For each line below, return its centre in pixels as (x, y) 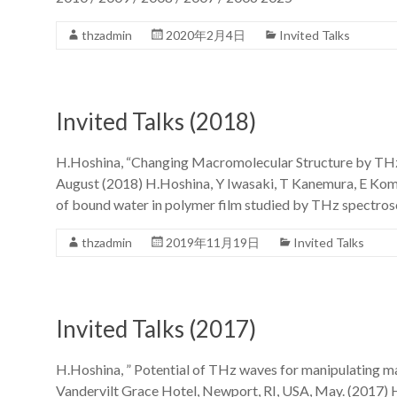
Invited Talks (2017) (156, 328)
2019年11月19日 (213, 242)
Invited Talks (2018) (156, 121)
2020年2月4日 (206, 35)
